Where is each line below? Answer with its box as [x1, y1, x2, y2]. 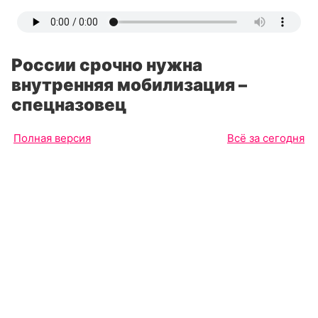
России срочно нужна [11, 55, 202, 75]
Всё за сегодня [227, 131, 305, 145]
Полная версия [13, 131, 91, 145]
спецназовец [11, 94, 126, 115]
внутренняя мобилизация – [11, 75, 247, 95]
